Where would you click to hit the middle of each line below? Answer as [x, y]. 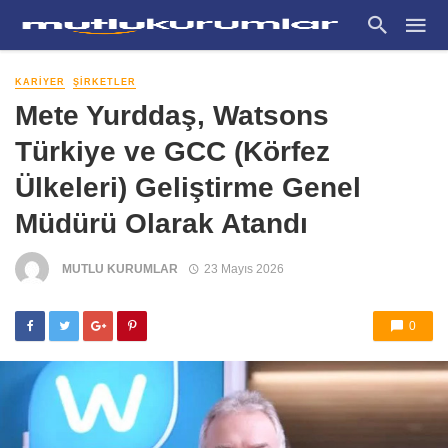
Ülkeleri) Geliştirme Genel [188, 187]
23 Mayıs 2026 [243, 268]
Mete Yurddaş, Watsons [172, 115]
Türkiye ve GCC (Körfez [172, 151]
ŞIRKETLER [104, 82]
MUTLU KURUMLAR [120, 268]
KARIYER [40, 82]
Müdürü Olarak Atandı [161, 223]
